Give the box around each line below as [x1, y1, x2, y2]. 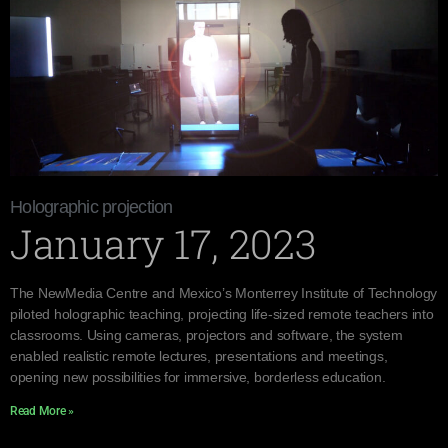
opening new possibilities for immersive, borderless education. [10, 369, 386, 385]
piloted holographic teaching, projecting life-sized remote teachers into [10, 306, 434, 322]
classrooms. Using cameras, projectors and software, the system [10, 327, 403, 343]
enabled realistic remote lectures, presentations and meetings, [10, 348, 388, 364]
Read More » [10, 404, 75, 418]
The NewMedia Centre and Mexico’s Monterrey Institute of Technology [10, 285, 438, 301]
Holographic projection [10, 197, 173, 217]
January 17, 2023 [10, 217, 317, 270]
